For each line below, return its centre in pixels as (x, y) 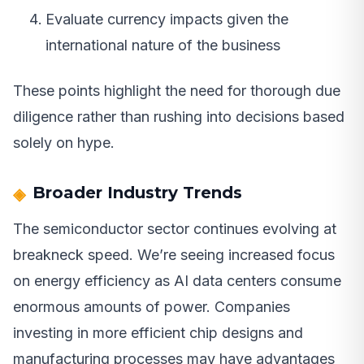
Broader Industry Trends (137, 193)
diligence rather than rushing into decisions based (179, 117)
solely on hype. (64, 143)
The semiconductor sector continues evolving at (175, 229)
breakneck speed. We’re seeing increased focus (174, 255)
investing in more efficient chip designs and (158, 333)
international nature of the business (163, 45)
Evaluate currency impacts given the (167, 19)
